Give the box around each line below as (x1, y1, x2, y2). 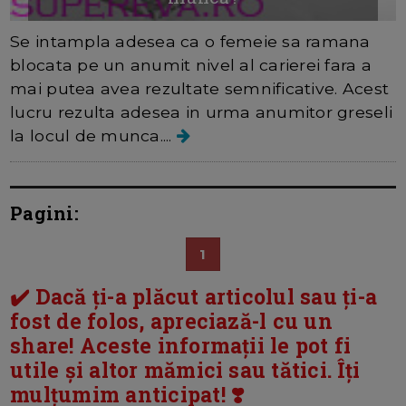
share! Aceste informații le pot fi (10, 331, 352, 359)
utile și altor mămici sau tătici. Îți (10, 355, 361, 383)
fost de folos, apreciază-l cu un (10, 306, 333, 334)
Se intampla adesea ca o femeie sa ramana (10, 31, 371, 51)
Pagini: (10, 200, 79, 225)
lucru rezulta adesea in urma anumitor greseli (10, 101, 393, 121)
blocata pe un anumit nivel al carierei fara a (10, 54, 372, 74)
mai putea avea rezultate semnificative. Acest (10, 78, 390, 98)
